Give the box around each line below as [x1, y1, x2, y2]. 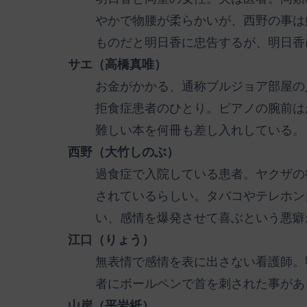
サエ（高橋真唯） [68, 58, 167, 72]
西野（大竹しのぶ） [68, 145, 179, 160]
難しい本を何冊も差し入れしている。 [95, 123, 305, 138]
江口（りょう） [68, 233, 154, 247]
